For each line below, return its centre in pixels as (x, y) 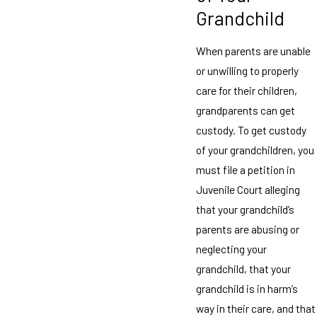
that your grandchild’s (245, 209)
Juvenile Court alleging (248, 189)
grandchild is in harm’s (247, 288)
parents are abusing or (247, 229)
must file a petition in (245, 169)
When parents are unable (253, 50)
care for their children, (246, 90)
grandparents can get (245, 110)
